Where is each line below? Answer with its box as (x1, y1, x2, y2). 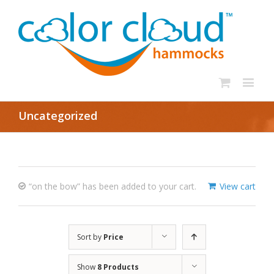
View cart (220, 180, 256, 192)
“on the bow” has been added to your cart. (29, 180, 196, 192)
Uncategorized (18, 108, 97, 123)
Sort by (76, 232, 103, 242)
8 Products (97, 262, 139, 272)
